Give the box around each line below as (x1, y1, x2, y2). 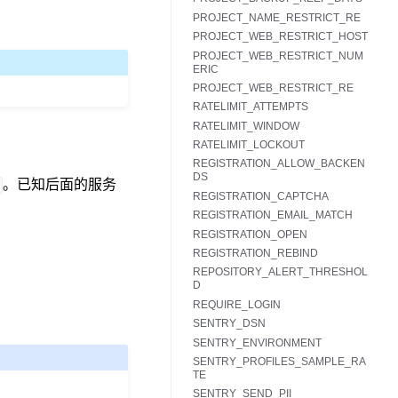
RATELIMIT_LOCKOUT (193, 139, 305, 152)
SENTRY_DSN (193, 317, 266, 330)
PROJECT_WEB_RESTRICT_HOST (193, 30, 368, 44)
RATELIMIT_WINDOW (193, 119, 299, 132)
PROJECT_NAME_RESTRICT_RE (193, 11, 361, 24)
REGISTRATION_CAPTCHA (193, 189, 329, 203)
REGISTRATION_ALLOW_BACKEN (193, 157, 365, 171)
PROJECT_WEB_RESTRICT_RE (193, 81, 354, 94)
